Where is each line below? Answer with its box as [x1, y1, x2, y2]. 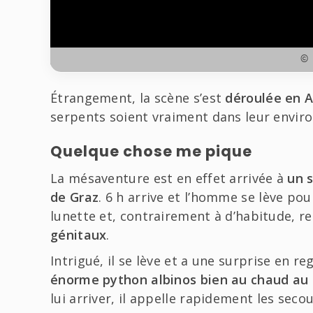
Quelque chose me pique [50, 140, 252, 161]
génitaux [50, 226, 107, 243]
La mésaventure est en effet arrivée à [50, 169, 288, 187]
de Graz [50, 188, 99, 205]
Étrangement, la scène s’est [50, 89, 226, 106]
